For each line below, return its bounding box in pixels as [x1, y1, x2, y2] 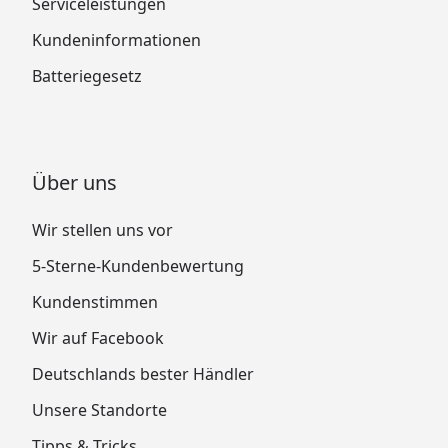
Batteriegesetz [32, 64, 142, 87]
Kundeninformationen [32, 28, 201, 51]
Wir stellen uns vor [32, 218, 173, 241]
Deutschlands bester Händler [32, 362, 254, 385]
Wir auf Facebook [32, 326, 164, 349]
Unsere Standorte [32, 398, 167, 421]
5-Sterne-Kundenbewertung [32, 254, 244, 277]
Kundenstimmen [32, 290, 158, 313]
